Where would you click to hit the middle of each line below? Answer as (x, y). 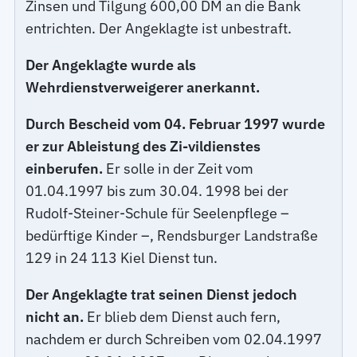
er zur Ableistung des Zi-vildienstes (143, 146)
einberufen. (65, 168)
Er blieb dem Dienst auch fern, (182, 316)
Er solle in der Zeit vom (178, 168)
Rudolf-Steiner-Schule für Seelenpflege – (158, 213)
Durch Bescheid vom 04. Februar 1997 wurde (176, 124)
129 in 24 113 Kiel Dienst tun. (122, 257)
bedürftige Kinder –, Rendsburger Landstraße (172, 235)
